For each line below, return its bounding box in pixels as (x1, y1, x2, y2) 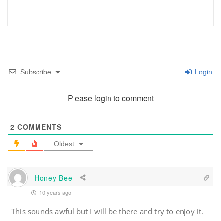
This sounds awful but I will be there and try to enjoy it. (11, 206, 204, 217)
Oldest (54, 140, 74, 148)
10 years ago (38, 188, 71, 197)
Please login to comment (67, 92, 154, 104)
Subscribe (20, 67, 51, 77)
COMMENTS (15, 122, 62, 132)
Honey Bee (35, 172, 73, 183)
